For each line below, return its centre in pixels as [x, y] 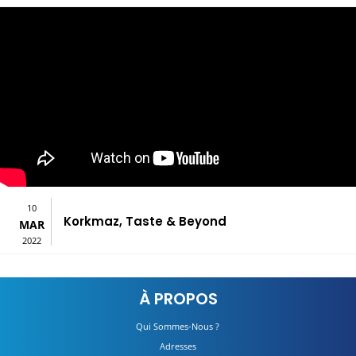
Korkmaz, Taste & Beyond [145, 221]
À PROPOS [178, 299]
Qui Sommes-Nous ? [178, 326]
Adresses [178, 346]
